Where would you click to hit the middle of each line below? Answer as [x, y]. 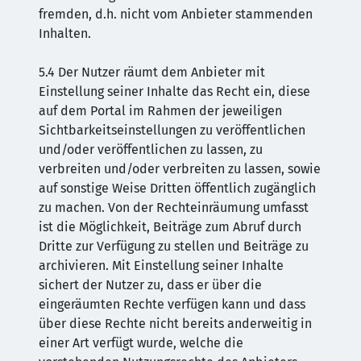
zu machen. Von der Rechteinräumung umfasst [174, 207]
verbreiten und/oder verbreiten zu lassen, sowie [180, 169]
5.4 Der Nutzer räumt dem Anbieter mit [152, 72]
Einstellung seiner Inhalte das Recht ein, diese [174, 91]
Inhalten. [65, 33]
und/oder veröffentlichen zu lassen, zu [151, 149]
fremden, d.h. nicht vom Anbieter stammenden [176, 14]
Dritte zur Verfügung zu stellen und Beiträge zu [174, 246]
